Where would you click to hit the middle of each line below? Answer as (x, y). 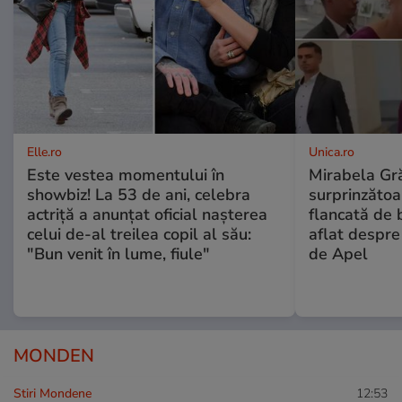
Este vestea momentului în (126, 175)
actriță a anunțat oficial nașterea (147, 215)
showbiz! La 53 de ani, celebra (139, 195)
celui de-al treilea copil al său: (139, 235)
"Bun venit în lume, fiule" (118, 254)
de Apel (338, 254)
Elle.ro (44, 153)
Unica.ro (331, 153)
